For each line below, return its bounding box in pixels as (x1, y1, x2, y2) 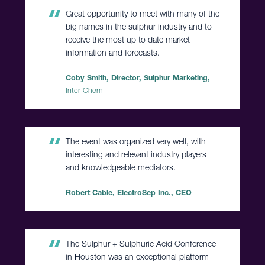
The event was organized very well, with (65, 136, 206, 147)
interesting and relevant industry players (65, 149, 206, 160)
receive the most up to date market (65, 34, 190, 46)
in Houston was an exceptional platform (65, 251, 209, 263)
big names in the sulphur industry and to (65, 21, 212, 33)
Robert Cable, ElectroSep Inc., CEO (65, 188, 192, 198)
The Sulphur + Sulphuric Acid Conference (65, 238, 216, 250)
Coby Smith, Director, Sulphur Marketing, (65, 73, 210, 83)
